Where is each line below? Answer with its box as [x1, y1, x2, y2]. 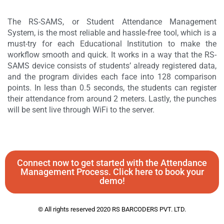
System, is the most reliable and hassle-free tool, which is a [7, 28, 216, 37]
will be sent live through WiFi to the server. [7, 105, 154, 114]
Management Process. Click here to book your [20, 166, 204, 177]
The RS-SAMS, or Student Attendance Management [7, 17, 216, 26]
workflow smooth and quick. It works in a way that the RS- [7, 50, 216, 59]
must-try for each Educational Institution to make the [7, 39, 216, 48]
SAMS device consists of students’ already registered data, [7, 61, 216, 70]
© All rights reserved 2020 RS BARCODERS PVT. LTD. [38, 205, 186, 213]
